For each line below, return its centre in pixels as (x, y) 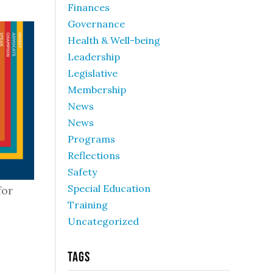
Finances (89, 7)
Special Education (109, 188)
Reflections (94, 155)
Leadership (94, 57)
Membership (97, 90)
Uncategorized (103, 221)
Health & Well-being (114, 40)
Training (88, 205)
